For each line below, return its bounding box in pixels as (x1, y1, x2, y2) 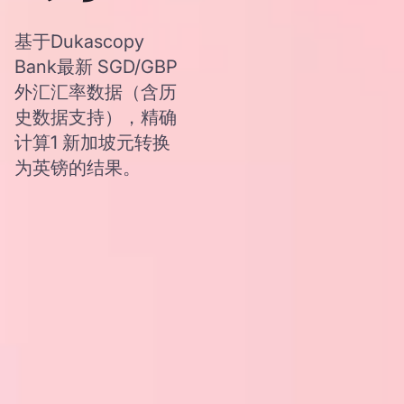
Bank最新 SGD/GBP (14, 56, 178, 78)
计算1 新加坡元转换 (14, 132, 170, 153)
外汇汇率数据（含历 (14, 81, 177, 103)
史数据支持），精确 (14, 106, 177, 128)
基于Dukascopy (14, 31, 144, 52)
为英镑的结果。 (14, 157, 141, 179)
